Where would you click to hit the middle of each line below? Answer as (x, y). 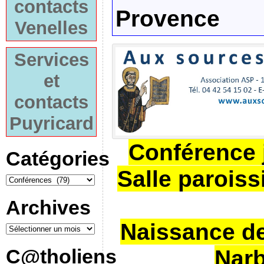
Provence (168, 19)
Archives (48, 207)
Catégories (58, 159)
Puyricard (51, 123)
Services (51, 60)
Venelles (51, 28)
